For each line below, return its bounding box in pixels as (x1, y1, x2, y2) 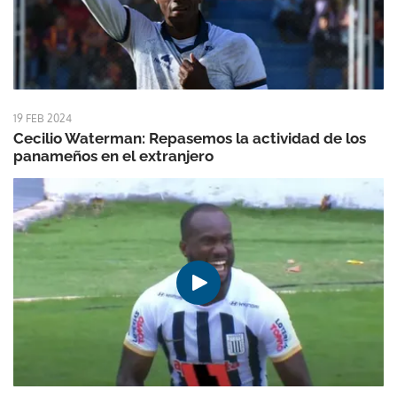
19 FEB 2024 (13, 112, 72, 126)
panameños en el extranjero (13, 147, 214, 166)
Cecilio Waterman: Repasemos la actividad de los (13, 129, 366, 148)
